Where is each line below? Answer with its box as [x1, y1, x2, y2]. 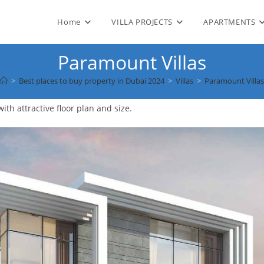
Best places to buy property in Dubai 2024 [19, 75, 164, 86]
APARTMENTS [203, 16, 256, 27]
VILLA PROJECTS [111, 16, 173, 27]
